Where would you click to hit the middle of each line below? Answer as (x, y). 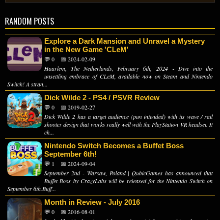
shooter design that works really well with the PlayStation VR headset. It (128, 124)
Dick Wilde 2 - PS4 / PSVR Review (102, 98)
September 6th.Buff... (32, 189)
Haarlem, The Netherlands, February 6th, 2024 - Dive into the (128, 69)
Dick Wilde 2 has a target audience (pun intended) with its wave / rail (128, 117)
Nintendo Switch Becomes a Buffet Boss (114, 146)
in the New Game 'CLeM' (86, 50)
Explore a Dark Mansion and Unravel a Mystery (124, 41)
